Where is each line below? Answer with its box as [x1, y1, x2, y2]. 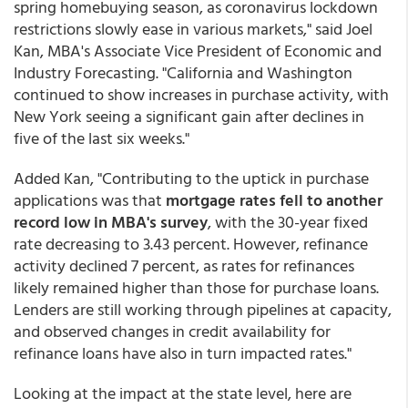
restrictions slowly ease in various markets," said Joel [14, 16, 372, 41]
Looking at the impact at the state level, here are [14, 381, 352, 405]
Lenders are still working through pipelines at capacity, [14, 297, 392, 321]
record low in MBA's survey [14, 209, 208, 234]
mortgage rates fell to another [162, 188, 382, 212]
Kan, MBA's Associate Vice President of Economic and [14, 38, 382, 63]
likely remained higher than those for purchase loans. [14, 275, 379, 300]
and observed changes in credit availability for [14, 319, 331, 343]
